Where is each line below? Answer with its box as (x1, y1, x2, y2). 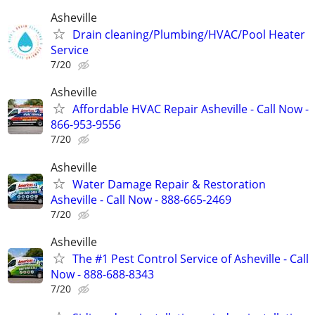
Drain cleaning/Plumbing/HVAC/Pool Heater (72, 27, 305, 43)
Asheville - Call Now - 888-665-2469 (51, 191, 231, 207)
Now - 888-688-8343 (51, 266, 154, 282)
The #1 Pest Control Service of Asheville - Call (72, 250, 309, 266)
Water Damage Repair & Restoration (72, 176, 266, 192)
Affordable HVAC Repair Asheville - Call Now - (72, 101, 309, 117)
